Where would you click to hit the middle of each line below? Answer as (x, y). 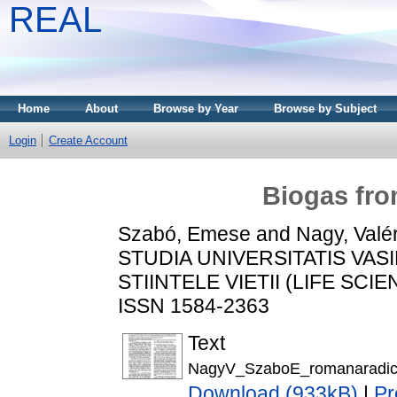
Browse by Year (196, 109)
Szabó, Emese (184, 234)
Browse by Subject (325, 109)
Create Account (88, 140)
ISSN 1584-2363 (194, 305)
